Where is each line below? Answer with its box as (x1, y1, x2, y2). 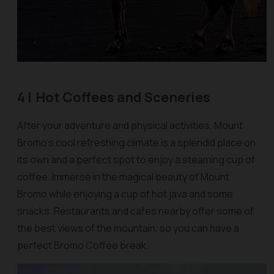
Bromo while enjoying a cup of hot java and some (17, 187, 233, 201)
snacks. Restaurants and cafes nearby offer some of (17, 204, 254, 218)
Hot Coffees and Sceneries (35, 88, 210, 106)
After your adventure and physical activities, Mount (17, 119, 243, 132)
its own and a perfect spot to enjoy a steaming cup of (17, 153, 255, 166)
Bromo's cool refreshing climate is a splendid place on (17, 136, 256, 149)
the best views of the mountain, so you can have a (17, 221, 239, 235)
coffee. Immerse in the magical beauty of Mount (17, 170, 229, 183)
